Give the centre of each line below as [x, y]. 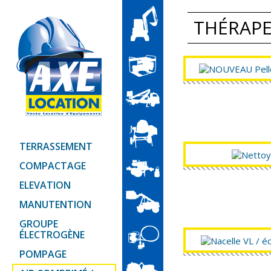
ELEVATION [45, 185]
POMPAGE [43, 254]
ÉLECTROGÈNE [52, 235]
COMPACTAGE [53, 166]
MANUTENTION [56, 205]
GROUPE [39, 224]
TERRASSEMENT [56, 147]
